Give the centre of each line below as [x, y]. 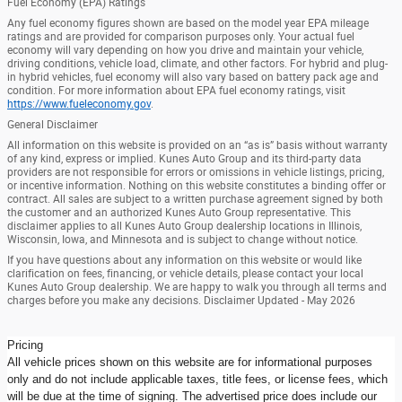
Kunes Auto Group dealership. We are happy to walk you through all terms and [197, 287]
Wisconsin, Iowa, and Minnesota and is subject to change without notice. [183, 239]
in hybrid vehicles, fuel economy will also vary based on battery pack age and [193, 77]
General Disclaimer [52, 124]
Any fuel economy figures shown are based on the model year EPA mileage [188, 23]
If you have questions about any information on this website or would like [184, 260]
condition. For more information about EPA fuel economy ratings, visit [176, 90]
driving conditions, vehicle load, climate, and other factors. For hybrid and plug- [197, 63]
